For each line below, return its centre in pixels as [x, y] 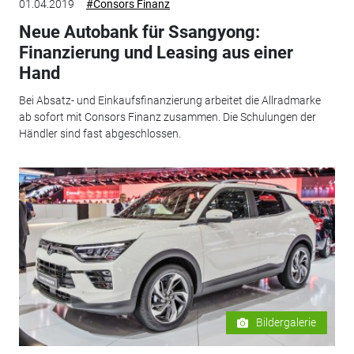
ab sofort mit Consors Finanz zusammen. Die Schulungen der [167, 117]
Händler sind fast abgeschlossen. [100, 133]
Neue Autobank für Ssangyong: [139, 32]
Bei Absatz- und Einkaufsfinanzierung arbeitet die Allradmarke [169, 100]
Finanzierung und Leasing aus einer [156, 53]
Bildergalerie [286, 323]
